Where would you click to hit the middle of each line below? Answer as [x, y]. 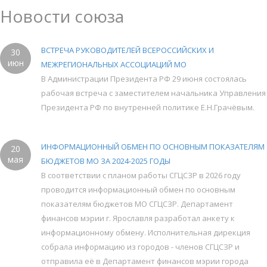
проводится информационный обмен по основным [138, 189]
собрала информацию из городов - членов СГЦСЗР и [140, 246]
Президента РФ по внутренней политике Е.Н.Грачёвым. [148, 107]
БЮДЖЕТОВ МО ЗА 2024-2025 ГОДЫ [106, 161]
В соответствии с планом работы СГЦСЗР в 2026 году [141, 175]
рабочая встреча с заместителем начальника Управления [153, 93]
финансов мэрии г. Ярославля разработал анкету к [138, 218]
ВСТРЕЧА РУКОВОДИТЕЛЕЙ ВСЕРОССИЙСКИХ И [128, 50]
